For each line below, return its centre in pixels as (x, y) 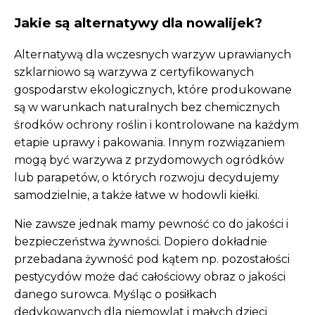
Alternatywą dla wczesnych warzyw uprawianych (153, 54)
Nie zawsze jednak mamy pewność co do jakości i (151, 224)
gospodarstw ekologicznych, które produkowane (153, 89)
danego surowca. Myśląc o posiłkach (115, 294)
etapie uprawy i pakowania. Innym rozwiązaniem (149, 142)
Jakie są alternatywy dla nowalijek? (138, 23)
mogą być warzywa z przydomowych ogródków (149, 160)
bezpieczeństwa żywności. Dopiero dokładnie (141, 241)
